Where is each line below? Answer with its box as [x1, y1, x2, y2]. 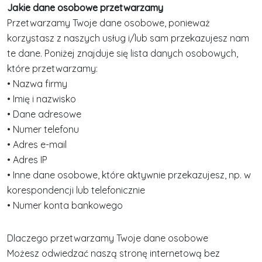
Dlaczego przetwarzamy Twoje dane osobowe [7, 232, 208, 244]
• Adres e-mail [7, 139, 67, 150]
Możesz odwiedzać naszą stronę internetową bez [7, 247, 220, 259]
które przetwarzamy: [7, 63, 98, 74]
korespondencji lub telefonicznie [7, 184, 145, 196]
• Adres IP [7, 154, 47, 166]
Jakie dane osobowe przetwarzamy [7, 2, 163, 13]
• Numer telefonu [7, 123, 79, 135]
